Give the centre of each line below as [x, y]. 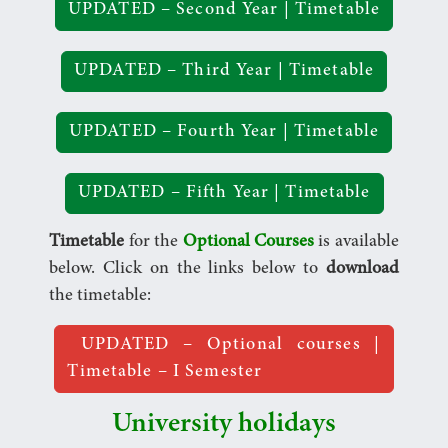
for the [151, 241]
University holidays [224, 424]
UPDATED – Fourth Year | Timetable [224, 131]
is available [356, 241]
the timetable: [100, 295]
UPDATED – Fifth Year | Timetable [224, 192]
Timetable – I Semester [165, 371]
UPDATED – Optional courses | [224, 344]
